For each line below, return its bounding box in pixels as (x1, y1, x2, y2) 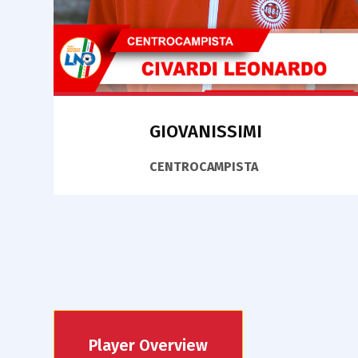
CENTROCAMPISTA (149, 159, 258, 175)
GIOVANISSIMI (149, 121, 262, 143)
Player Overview (89, 336, 208, 356)
